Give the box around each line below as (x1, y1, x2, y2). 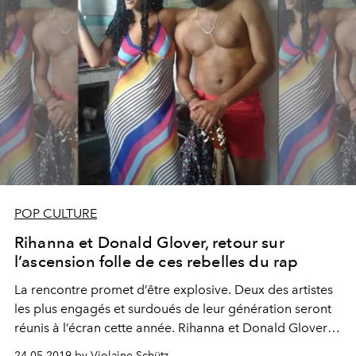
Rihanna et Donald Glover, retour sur (14, 233, 284, 253)
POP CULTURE (14, 206, 97, 222)
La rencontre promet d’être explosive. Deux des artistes (14, 282, 333, 298)
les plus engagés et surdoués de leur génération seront (14, 301, 331, 317)
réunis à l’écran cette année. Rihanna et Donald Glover (14, 320, 327, 336)
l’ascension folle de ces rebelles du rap (14, 252, 299, 272)
